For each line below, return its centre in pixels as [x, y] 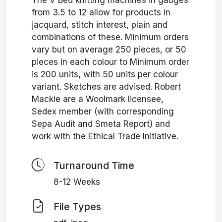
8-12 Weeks [77, 182]
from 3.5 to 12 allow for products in [101, 13]
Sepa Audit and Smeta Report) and [101, 124]
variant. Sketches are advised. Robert [106, 87]
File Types [77, 207]
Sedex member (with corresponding [103, 112]
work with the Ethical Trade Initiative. [105, 137]
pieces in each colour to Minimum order [110, 62]
